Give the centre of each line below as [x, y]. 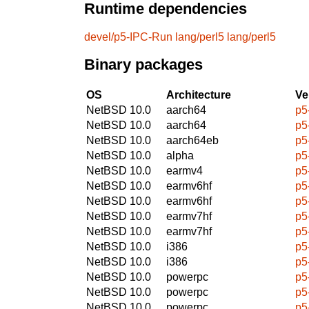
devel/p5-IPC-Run [128, 37]
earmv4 [185, 170]
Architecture [199, 94]
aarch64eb [192, 140]
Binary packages [143, 65]
